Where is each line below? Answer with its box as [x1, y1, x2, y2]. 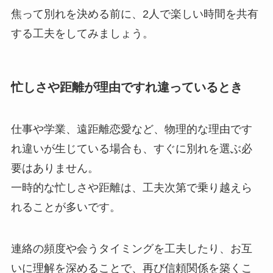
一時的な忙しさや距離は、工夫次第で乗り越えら [10, 182, 252, 194]
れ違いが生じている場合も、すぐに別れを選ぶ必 [10, 143, 252, 155]
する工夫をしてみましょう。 [10, 27, 154, 40]
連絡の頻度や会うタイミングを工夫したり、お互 [10, 242, 252, 255]
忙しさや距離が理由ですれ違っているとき [10, 80, 243, 94]
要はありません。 [10, 162, 99, 175]
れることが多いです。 [10, 201, 121, 214]
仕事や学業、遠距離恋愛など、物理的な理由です [10, 123, 252, 136]
